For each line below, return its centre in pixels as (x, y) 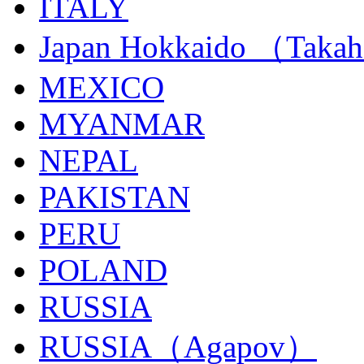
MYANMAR (122, 124)
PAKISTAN (115, 197)
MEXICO (102, 88)
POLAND (103, 271)
